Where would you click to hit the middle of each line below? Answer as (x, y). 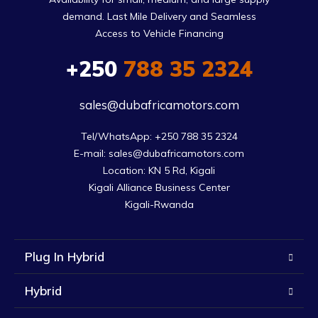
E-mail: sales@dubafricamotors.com (159, 154)
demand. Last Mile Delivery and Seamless (159, 17)
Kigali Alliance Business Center (159, 188)
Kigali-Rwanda (159, 205)
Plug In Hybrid (65, 257)
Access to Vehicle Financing (159, 34)
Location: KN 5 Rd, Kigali (159, 171)
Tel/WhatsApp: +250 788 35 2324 (159, 137)
